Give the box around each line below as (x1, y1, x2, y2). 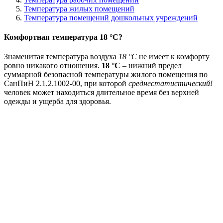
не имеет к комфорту (137, 52, 210, 61)
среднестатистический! (128, 79, 213, 88)
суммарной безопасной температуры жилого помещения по (4, 70, 208, 79)
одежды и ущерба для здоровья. (4, 97, 111, 106)
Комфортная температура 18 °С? (4, 32, 122, 41)
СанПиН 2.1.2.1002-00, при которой (4, 79, 128, 88)
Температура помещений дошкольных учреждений (24, 13, 198, 22)
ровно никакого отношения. (4, 61, 102, 70)
